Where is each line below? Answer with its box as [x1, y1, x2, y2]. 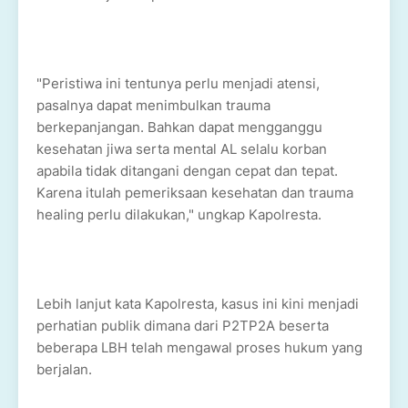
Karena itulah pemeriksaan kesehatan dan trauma [36, 184, 353, 201]
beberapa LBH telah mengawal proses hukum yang [36, 339, 362, 356]
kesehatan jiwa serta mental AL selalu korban [36, 140, 327, 158]
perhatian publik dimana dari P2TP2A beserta [36, 317, 329, 334]
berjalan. [36, 361, 96, 378]
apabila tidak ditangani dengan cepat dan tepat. [36, 162, 338, 179]
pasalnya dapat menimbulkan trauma [36, 97, 270, 114]
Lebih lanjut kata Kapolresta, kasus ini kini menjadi [36, 295, 359, 312]
